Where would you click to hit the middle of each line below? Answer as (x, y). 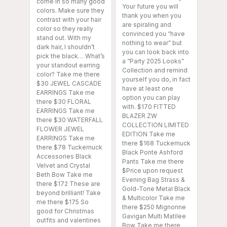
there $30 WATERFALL (70, 120)
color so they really (65, 28)
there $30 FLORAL (64, 101)
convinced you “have (154, 33)
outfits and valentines (69, 220)
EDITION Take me (149, 134)
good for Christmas (65, 211)
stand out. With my (64, 37)
